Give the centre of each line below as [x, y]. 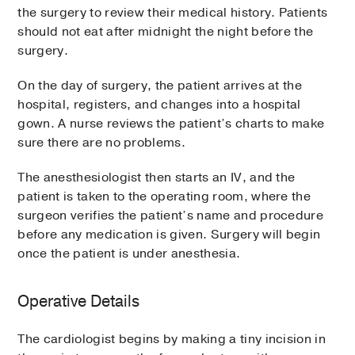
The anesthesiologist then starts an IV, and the [157, 178]
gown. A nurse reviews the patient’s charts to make [171, 124]
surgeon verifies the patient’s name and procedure [171, 216]
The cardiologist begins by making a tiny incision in [172, 340]
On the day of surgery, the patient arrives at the [160, 86]
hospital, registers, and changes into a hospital [159, 105]
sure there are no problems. [102, 143]
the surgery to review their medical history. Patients [173, 13]
